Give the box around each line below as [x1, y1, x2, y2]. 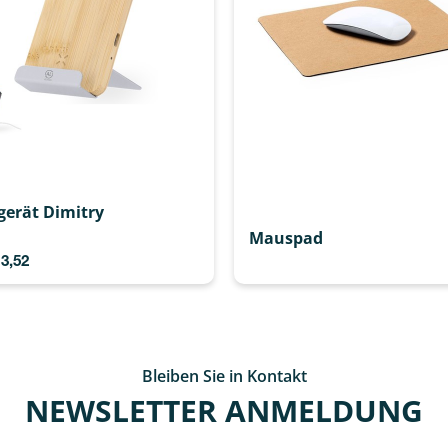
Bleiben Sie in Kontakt [141, 364, 307, 387]
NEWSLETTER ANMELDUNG [25, 389, 423, 431]
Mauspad [249, 226, 323, 249]
